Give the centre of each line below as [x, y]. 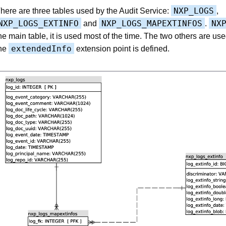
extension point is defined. [122, 48]
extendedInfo [41, 48]
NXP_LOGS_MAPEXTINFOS [152, 23]
